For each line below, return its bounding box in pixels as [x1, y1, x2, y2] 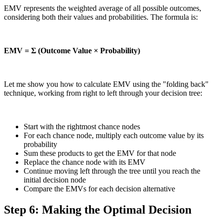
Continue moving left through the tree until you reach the [24, 167, 200, 176]
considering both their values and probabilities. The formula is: [4, 13, 198, 22]
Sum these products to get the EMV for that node [24, 149, 176, 158]
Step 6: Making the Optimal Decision [4, 203, 191, 217]
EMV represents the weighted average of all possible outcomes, [4, 4, 201, 13]
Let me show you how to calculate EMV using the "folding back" [4, 80, 209, 89]
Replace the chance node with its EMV [24, 158, 146, 167]
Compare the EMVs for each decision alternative [24, 184, 175, 193]
